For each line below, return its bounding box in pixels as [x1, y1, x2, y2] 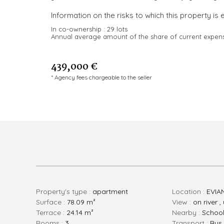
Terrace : [39, 207, 66, 217]
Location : [175, 186, 206, 196]
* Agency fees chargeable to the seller [51, 73, 152, 81]
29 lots [107, 24, 127, 33]
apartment [92, 186, 128, 196]
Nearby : [176, 207, 202, 217]
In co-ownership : [51, 24, 107, 33]
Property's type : [40, 186, 92, 196]
